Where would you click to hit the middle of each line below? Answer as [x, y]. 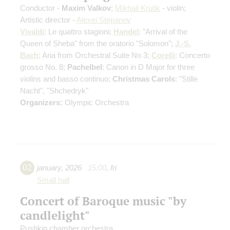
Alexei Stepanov [104, 20]
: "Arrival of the [163, 32]
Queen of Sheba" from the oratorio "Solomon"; [98, 44]
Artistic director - [48, 20]
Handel [126, 32]
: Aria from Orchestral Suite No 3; [95, 55]
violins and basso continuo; [66, 79]
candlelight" [55, 215]
